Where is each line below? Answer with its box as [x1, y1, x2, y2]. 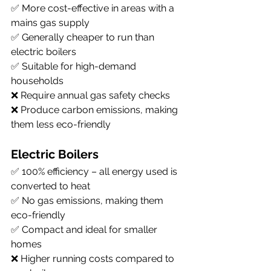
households [11, 74, 64, 87]
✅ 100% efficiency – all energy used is [11, 165, 180, 177]
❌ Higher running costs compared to [11, 252, 177, 264]
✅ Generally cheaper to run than [11, 31, 157, 43]
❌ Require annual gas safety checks [11, 89, 170, 101]
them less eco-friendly [11, 118, 111, 130]
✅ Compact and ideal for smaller [11, 223, 160, 235]
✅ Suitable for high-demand [11, 60, 139, 72]
